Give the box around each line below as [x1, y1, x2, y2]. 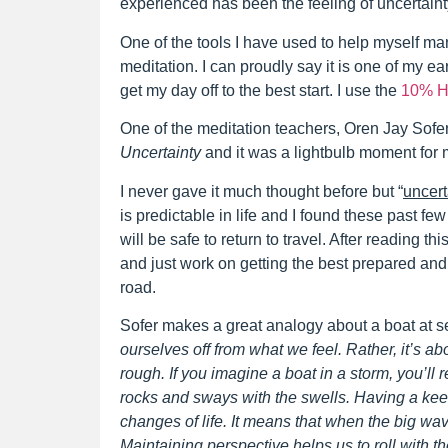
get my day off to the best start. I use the [120, 81, 401, 99]
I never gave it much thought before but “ [120, 182, 403, 200]
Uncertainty [120, 144, 201, 162]
